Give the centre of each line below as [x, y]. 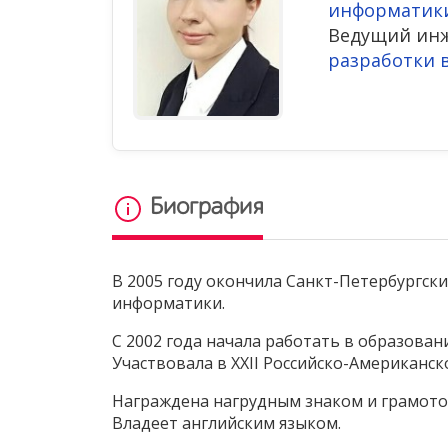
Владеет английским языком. [226, 423]
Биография [203, 208]
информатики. [168, 303]
